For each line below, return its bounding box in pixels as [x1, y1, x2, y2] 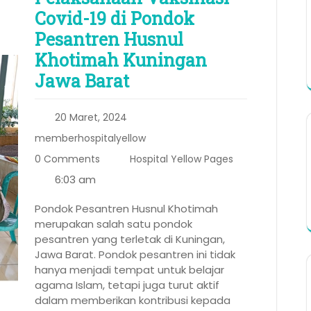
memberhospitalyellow [35, 131, 146, 146]
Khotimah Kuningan [35, 49, 207, 72]
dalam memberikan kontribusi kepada [35, 293, 230, 308]
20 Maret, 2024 [55, 110, 127, 125]
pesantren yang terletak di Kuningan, [35, 232, 225, 247]
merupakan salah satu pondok [35, 217, 192, 232]
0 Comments [35, 152, 100, 167]
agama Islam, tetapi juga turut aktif [35, 278, 219, 293]
